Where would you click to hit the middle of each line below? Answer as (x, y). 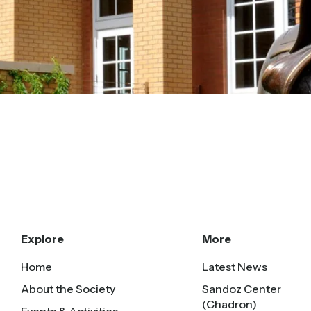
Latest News (235, 267)
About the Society (68, 289)
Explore (43, 239)
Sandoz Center (242, 289)
